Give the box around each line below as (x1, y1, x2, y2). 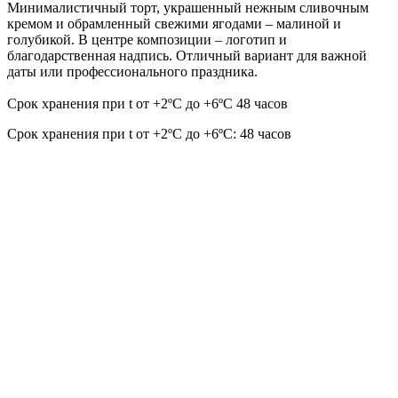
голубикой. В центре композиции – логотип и (7, 31, 287, 47)
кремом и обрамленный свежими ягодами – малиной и (7, 15, 341, 31)
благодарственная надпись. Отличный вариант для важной (7, 47, 367, 63)
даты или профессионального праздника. (7, 63, 258, 79)
